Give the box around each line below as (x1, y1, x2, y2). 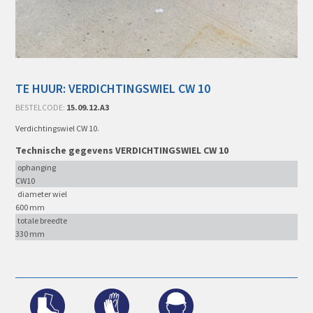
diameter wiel (17, 189, 68, 200)
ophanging (17, 162, 57, 173)
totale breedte (17, 215, 68, 226)
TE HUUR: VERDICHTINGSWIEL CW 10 (15, 80, 211, 97)
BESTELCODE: (15, 102, 67, 113)
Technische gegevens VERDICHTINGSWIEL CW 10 (15, 144, 229, 157)
